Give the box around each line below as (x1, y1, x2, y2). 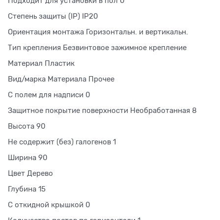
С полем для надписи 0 (8, 90, 90, 99)
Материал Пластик (8, 59, 75, 67)
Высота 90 (8, 122, 46, 130)
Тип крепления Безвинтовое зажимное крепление (8, 43, 187, 52)
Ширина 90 (8, 153, 48, 162)
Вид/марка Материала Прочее (8, 75, 114, 83)
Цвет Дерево (8, 169, 53, 177)
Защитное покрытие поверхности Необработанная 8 (8, 106, 197, 114)
